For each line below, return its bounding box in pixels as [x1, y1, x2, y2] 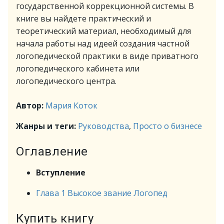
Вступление [36, 167, 85, 178]
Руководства [78, 120, 129, 131]
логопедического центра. [16, 75, 116, 86]
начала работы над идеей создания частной [16, 38, 189, 49]
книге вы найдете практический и [16, 13, 151, 24]
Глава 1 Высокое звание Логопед [36, 187, 167, 198]
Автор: [16, 100, 45, 111]
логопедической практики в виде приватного [16, 50, 198, 61]
